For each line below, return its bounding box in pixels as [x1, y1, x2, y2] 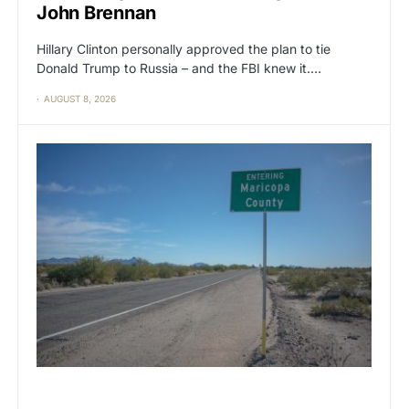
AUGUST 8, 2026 [44, 93, 116, 105]
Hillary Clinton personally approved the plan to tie [37, 41, 330, 58]
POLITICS [65, 389, 108, 401]
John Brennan [37, 2, 156, 25]
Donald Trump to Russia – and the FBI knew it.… [37, 60, 321, 77]
